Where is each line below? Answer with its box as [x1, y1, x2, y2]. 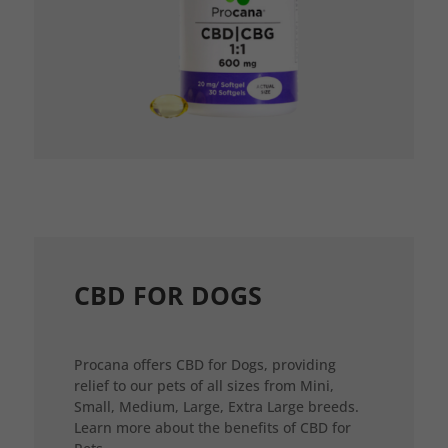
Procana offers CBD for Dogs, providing [73, 354, 336, 374]
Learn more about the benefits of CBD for [73, 417, 351, 437]
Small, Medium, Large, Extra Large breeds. [73, 396, 359, 416]
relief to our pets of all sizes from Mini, [73, 375, 334, 395]
